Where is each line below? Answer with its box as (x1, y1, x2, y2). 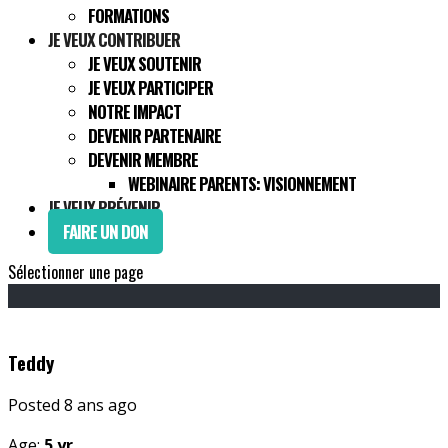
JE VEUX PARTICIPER (88, 75, 213, 100)
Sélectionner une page (8, 260, 143, 284)
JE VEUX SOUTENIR (88, 51, 201, 76)
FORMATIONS (88, 3, 169, 28)
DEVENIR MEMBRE (88, 147, 198, 172)
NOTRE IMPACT (88, 99, 181, 124)
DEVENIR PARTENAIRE (88, 123, 221, 148)
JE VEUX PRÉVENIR (48, 195, 160, 220)
